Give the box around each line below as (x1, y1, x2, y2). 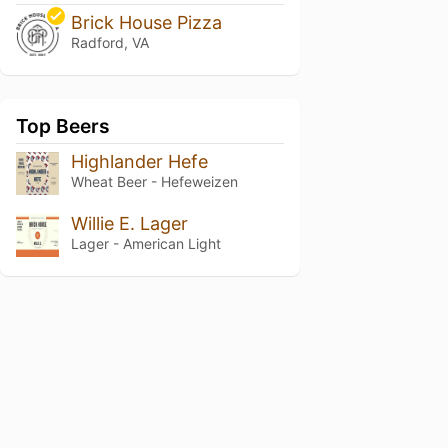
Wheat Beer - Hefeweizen (70, 172, 238, 190)
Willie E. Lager (70, 212, 188, 234)
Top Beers (16, 113, 110, 138)
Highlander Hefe (70, 150, 208, 172)
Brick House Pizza (70, 12, 222, 33)
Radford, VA (70, 34, 149, 51)
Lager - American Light (70, 234, 221, 252)
